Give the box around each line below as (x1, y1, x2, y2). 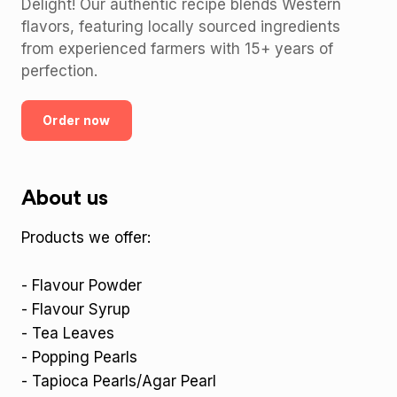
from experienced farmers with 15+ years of (21, 40, 333, 58)
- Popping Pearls (21, 348, 137, 366)
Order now (43, 113, 111, 128)
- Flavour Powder (21, 276, 142, 294)
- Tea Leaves (21, 324, 114, 342)
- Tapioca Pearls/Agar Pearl (21, 372, 216, 390)
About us (21, 188, 108, 209)
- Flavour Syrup (21, 300, 130, 318)
